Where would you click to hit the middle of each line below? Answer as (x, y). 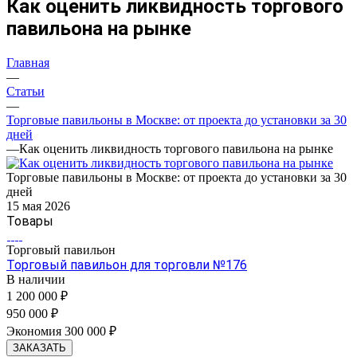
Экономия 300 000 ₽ (61, 331)
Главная (28, 62)
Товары (30, 221)
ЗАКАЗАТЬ (39, 347)
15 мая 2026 (38, 206)
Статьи (25, 91)
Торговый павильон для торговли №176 (127, 265)
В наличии (36, 279)
